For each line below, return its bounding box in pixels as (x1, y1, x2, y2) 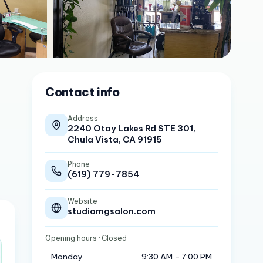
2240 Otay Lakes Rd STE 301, (68, 123, 196, 134)
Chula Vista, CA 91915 (68, 134, 163, 145)
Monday (51, 251, 83, 262)
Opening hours (45, 234, 97, 242)
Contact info (45, 85, 120, 99)
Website (68, 197, 98, 205)
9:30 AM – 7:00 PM (141, 251, 213, 262)
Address (68, 114, 99, 123)
